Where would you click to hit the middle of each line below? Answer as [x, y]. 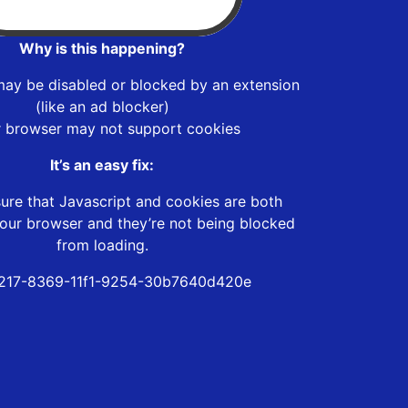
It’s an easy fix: [102, 164]
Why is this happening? [102, 48]
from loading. [102, 245]
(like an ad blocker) [102, 106]
